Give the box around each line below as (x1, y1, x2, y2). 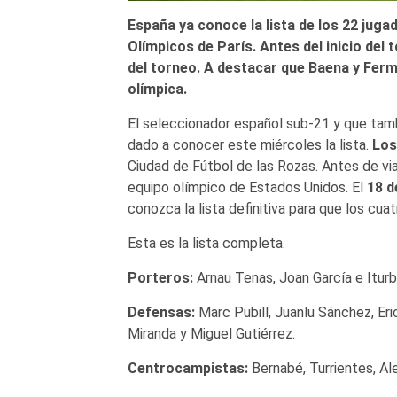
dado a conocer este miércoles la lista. (127, 136, 372, 153)
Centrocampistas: (127, 359, 248, 377)
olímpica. (127, 80, 191, 97)
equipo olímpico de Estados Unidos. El (127, 178, 367, 196)
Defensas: (127, 303, 195, 321)
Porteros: (127, 269, 193, 286)
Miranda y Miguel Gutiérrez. (127, 324, 295, 342)
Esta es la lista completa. (127, 234, 285, 252)
